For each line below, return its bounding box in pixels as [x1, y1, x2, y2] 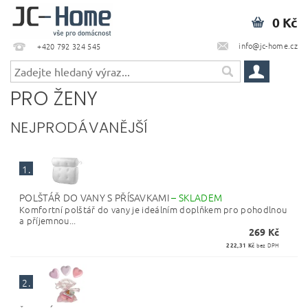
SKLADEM [179, 190, 223, 204]
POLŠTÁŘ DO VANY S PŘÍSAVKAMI [19, 190, 172, 204]
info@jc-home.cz [239, 39, 298, 51]
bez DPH [254, 241, 280, 250]
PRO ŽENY [10, 85, 98, 112]
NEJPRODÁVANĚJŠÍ [10, 117, 148, 138]
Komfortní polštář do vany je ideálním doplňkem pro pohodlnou [19, 203, 287, 216]
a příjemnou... [19, 214, 76, 227]
